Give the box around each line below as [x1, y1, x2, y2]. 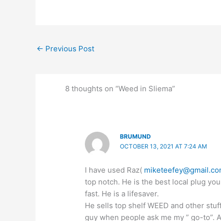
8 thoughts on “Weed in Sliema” [65, 84, 175, 94]
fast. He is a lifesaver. [85, 188, 159, 198]
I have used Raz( [85, 165, 145, 175]
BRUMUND [119, 133, 151, 141]
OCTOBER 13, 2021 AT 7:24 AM [119, 143, 207, 150]
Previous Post [43, 44, 94, 54]
